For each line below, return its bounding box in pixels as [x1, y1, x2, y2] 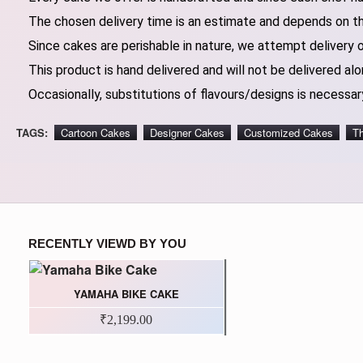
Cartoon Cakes [61, 125, 130, 141]
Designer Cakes [150, 125, 224, 141]
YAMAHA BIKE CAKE [73, 286, 179, 302]
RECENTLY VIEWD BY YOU [28, 237, 186, 251]
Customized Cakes [244, 125, 333, 141]
